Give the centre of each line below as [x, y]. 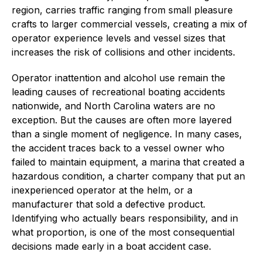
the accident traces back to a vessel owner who [118, 148]
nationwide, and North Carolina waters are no [113, 106]
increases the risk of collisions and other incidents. [123, 52]
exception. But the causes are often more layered [122, 120]
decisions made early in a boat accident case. [111, 246]
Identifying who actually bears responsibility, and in [125, 218]
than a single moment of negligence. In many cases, [127, 134]
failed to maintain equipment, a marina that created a [128, 162]
